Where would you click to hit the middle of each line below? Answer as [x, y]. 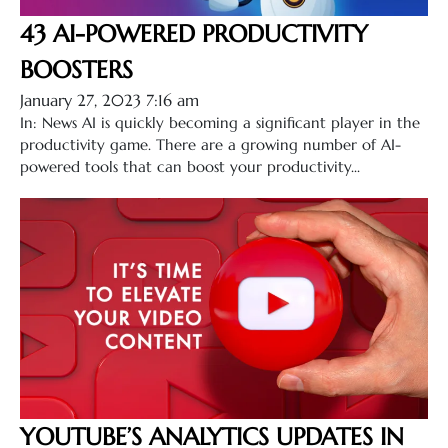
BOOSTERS [76, 69]
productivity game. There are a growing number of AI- [210, 144]
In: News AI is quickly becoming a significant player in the [220, 122]
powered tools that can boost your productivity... [190, 166]
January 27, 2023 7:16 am [109, 99]
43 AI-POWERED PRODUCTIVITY [194, 33]
